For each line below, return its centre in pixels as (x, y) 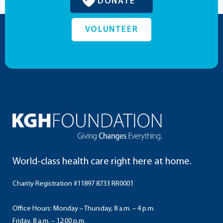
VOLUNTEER (111, 29)
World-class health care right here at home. (102, 162)
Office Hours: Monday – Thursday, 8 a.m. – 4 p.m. (84, 209)
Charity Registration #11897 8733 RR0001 (73, 184)
